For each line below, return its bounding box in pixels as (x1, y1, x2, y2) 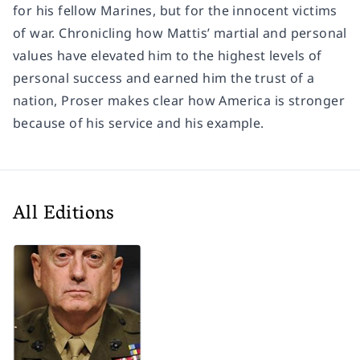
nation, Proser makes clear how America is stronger (13, 91, 345, 109)
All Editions (13, 196, 115, 233)
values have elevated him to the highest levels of (13, 46, 322, 64)
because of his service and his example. (13, 113, 264, 132)
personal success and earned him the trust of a (13, 68, 315, 87)
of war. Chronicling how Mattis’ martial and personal (13, 23, 347, 42)
